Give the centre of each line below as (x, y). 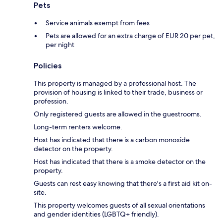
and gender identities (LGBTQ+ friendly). (96, 214)
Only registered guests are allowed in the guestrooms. (118, 114)
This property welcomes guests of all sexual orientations (119, 205)
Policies (48, 66)
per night (60, 45)
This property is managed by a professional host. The (115, 83)
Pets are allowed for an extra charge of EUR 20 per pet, (130, 36)
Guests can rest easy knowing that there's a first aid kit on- (123, 184)
